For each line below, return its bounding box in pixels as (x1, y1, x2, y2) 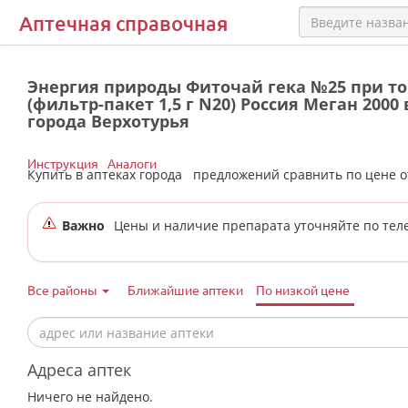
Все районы (27, 281, 100, 298)
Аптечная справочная (19, 11, 228, 36)
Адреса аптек (27, 359, 131, 381)
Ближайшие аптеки (127, 281, 243, 298)
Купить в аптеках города (27, 166, 189, 183)
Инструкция (27, 155, 98, 171)
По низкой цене (256, 281, 350, 298)
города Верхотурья (27, 110, 189, 132)
